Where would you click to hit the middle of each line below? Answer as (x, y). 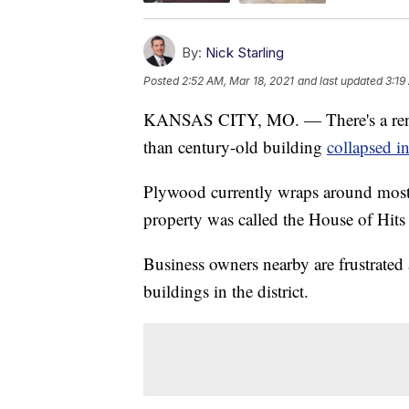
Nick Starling (245, 52)
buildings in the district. (226, 290)
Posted (163, 80)
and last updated (340, 80)
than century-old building (235, 146)
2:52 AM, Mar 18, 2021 (238, 80)
